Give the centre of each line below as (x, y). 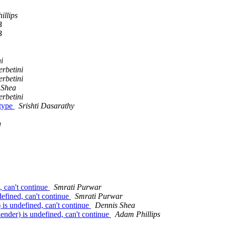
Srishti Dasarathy (46, 106)
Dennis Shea (115, 205)
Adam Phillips (138, 214)
